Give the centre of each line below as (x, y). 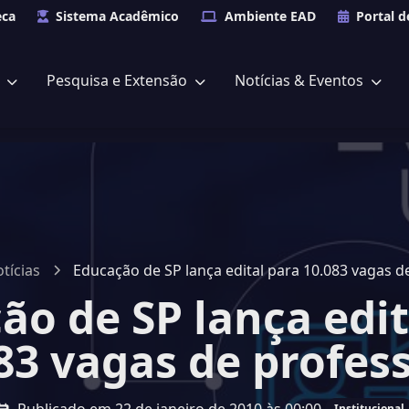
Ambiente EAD (270, 16)
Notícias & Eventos (301, 80)
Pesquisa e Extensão (119, 80)
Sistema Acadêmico (117, 16)
